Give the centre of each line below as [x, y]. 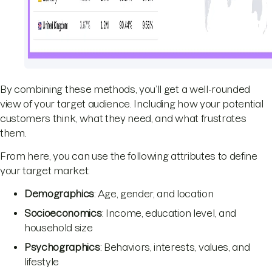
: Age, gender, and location [154, 193]
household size [59, 227]
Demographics [59, 193]
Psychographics [62, 247]
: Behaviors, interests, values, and [175, 247]
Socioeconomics [63, 213]
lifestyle [42, 261]
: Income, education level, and [169, 213]
